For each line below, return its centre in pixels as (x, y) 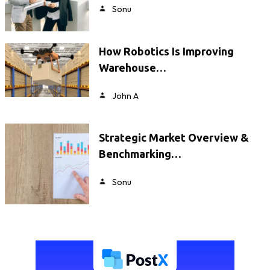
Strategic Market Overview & (174, 138)
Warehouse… (133, 67)
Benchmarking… (140, 154)
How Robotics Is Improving (166, 51)
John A (125, 96)
